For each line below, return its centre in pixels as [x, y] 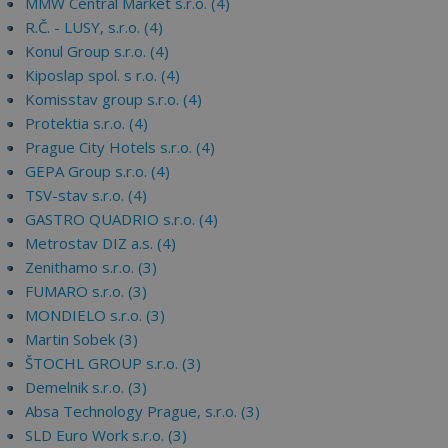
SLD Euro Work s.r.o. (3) [106, 435]
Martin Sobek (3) [81, 339]
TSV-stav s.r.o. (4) [86, 195]
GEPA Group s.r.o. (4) [97, 171]
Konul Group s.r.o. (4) [97, 51]
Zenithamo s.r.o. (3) [91, 267]
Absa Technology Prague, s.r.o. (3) [142, 411]
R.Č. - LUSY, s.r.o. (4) [94, 27]
